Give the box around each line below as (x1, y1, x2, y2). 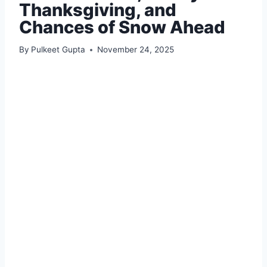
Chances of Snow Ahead (19, 16, 225, 38)
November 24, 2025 (97, 45, 175, 55)
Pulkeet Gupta (31, 45, 86, 55)
